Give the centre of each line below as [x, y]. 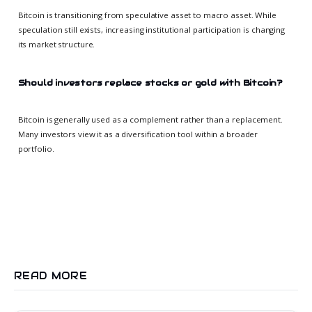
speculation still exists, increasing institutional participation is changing [151, 30]
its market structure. [56, 45]
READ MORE [51, 276]
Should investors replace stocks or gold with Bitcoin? [150, 82]
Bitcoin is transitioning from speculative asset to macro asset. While [147, 15]
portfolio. [36, 149]
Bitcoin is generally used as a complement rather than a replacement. [150, 120]
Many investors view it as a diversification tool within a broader [138, 134]
